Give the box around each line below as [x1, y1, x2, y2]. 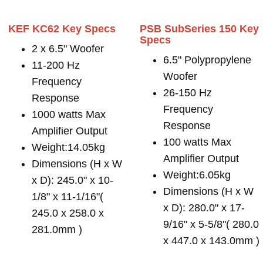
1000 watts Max [32, 109, 106, 120]
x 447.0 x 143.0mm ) [163, 235, 259, 247]
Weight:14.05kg [32, 141, 105, 153]
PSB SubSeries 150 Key [140, 23, 259, 35]
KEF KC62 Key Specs [8, 23, 116, 35]
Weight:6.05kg [163, 169, 231, 181]
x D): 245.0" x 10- [32, 174, 113, 186]
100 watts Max [163, 136, 231, 148]
